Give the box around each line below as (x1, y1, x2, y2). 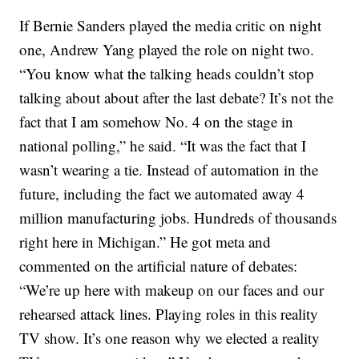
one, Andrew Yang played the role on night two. (19, 39, 315, 59)
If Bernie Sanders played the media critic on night (19, 15, 322, 35)
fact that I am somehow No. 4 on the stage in (19, 111, 294, 131)
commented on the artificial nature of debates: (19, 256, 298, 276)
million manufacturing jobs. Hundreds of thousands (19, 208, 337, 228)
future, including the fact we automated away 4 (19, 184, 305, 204)
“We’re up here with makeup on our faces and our (19, 280, 325, 300)
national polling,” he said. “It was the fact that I (19, 135, 307, 155)
